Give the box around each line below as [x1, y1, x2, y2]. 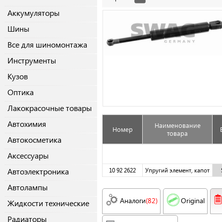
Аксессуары [7, 150, 49, 161]
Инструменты [7, 55, 56, 66]
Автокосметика [7, 134, 61, 145]
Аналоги [120, 196, 146, 206]
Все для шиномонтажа [7, 39, 87, 50]
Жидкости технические [7, 198, 89, 209]
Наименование [154, 121, 201, 130]
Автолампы [7, 182, 48, 193]
